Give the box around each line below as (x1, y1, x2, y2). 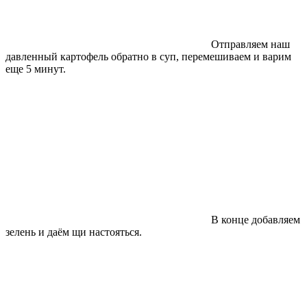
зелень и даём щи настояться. (5, 225, 142, 238)
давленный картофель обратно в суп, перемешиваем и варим (5, 50, 291, 62)
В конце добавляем (211, 213, 300, 225)
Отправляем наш (211, 38, 290, 50)
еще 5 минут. (5, 62, 66, 75)
